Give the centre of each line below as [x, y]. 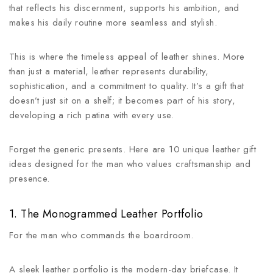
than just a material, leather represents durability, [109, 71]
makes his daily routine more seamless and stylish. [113, 23]
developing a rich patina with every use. [91, 115]
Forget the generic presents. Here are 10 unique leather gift [133, 149]
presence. [30, 179]
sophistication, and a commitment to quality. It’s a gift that [127, 86]
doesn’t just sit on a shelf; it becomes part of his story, [122, 101]
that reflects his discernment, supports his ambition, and [124, 8]
